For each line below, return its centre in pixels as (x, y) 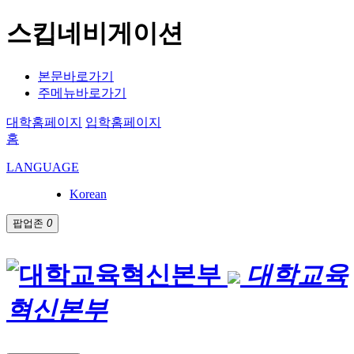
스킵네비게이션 (95, 34)
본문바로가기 (76, 76)
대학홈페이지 (44, 122)
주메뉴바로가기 (82, 92)
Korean (88, 194)
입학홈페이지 (123, 122)
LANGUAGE (43, 167)
